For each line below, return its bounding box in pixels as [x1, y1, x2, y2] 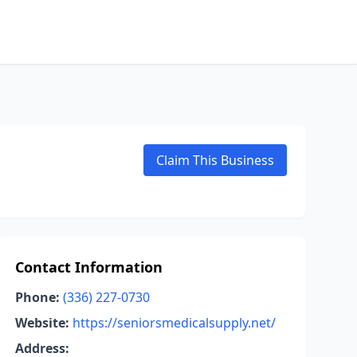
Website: [14, 314, 69, 331]
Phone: [14, 288, 60, 306]
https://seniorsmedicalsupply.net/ [72, 314, 276, 331]
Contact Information [14, 257, 163, 277]
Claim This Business [156, 151, 274, 169]
